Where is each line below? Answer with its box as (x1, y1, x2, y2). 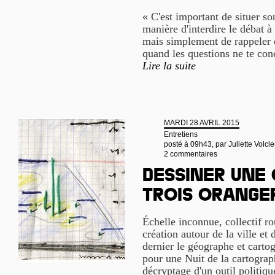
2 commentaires (164, 150, 217, 158)
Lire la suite (142, 60, 196, 72)
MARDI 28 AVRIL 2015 (164, 118, 239, 127)
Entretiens (164, 130, 198, 139)
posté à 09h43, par (164, 140, 228, 149)
